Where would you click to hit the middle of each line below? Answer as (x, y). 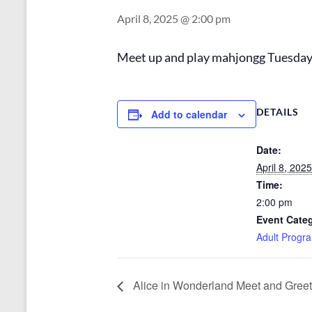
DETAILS (278, 111)
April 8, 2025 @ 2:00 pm (174, 18)
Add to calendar (189, 114)
